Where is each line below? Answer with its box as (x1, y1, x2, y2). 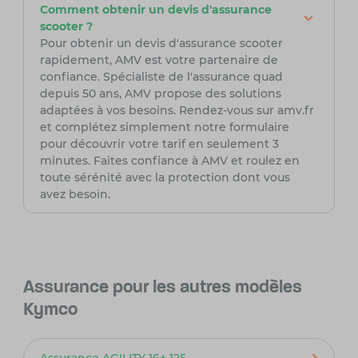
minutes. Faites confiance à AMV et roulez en (39, 153, 300, 169)
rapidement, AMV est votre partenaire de (39, 53, 278, 68)
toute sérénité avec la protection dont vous (39, 170, 290, 185)
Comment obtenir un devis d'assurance (39, 2, 272, 18)
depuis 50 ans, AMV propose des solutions (39, 86, 281, 101)
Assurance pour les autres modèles (22, 279, 302, 298)
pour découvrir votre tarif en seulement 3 (39, 137, 279, 152)
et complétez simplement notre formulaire (39, 120, 289, 135)
